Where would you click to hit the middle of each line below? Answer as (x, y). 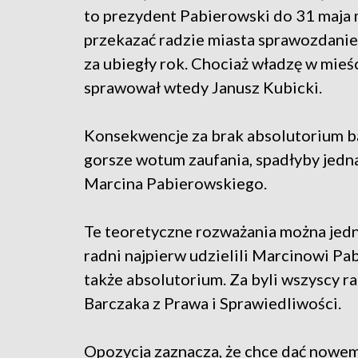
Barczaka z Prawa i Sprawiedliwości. (213, 302)
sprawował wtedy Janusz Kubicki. (203, 87)
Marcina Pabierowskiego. (175, 183)
